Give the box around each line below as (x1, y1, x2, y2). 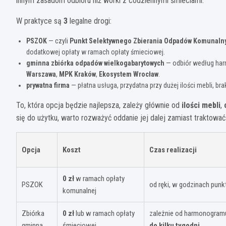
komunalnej (63, 186, 96, 195)
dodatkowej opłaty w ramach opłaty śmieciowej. (26, 47, 165, 56)
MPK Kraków (59, 70, 96, 78)
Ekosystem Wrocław (99, 70, 158, 78)
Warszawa (26, 70, 56, 78)
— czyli (47, 36, 70, 45)
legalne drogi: (68, 16, 111, 26)
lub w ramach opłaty (74, 208, 135, 218)
